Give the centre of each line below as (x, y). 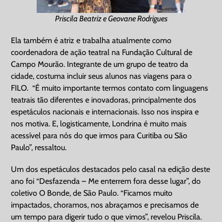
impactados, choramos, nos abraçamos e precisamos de (105, 205)
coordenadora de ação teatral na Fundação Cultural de (102, 52)
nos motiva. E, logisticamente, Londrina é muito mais (99, 123)
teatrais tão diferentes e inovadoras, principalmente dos (104, 100)
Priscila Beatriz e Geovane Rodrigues (111, 18)
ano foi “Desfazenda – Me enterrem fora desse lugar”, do (106, 181)
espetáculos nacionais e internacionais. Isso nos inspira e (105, 111)
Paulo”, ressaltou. (39, 147)
